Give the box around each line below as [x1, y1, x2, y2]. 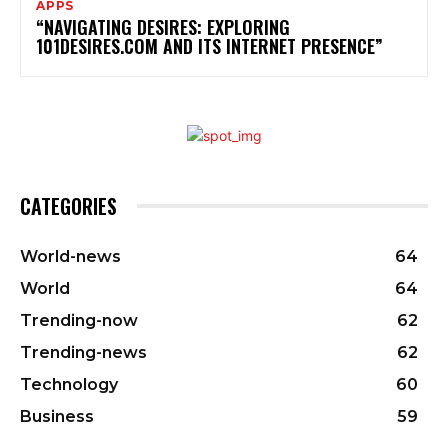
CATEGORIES [20, 190, 117, 221]
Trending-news [20, 342, 147, 362]
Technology [20, 374, 118, 394]
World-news [20, 246, 121, 266]
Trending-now [20, 310, 138, 330]
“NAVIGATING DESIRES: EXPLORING [36, 13, 290, 40]
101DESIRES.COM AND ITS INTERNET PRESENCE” [36, 32, 383, 59]
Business [20, 406, 94, 426]
